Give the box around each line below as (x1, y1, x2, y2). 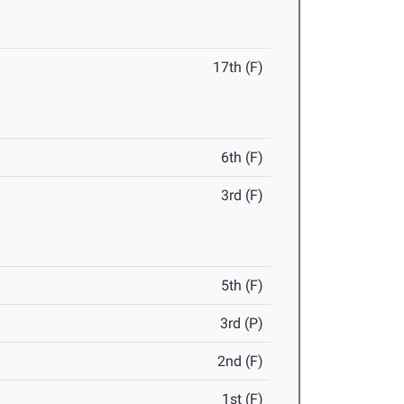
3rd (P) (220, 315, 264, 333)
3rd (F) (221, 187, 264, 205)
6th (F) (221, 149, 264, 167)
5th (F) (221, 277, 264, 295)
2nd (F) (217, 353, 264, 371)
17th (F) (213, 59, 264, 77)
